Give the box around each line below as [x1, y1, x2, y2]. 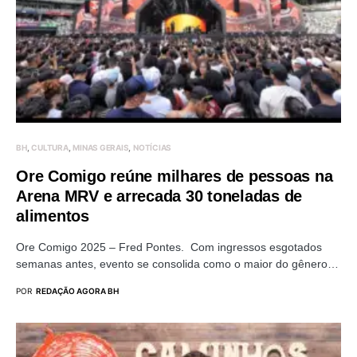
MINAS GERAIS [73, 142, 129, 152]
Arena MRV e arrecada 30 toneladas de [16, 186, 302, 205]
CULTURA [31, 142, 69, 152]
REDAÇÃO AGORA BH [36, 285, 119, 296]
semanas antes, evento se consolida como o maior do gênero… [16, 257, 339, 270]
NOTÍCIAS [133, 142, 171, 152]
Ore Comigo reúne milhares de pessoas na [16, 167, 333, 185]
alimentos [16, 206, 89, 225]
